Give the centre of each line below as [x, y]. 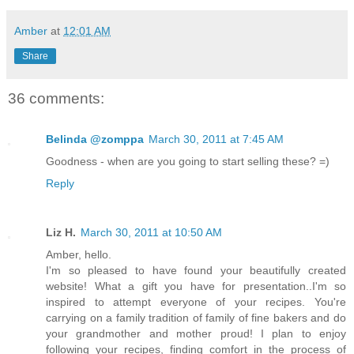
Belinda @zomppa [95, 139]
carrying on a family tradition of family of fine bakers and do [196, 318]
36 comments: [56, 98]
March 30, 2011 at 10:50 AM [151, 233]
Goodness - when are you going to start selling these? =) [188, 162]
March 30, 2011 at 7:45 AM [216, 139]
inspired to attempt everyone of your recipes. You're [196, 302]
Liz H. [61, 233]
